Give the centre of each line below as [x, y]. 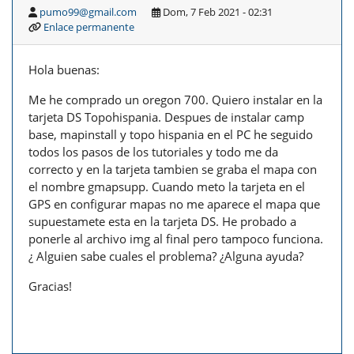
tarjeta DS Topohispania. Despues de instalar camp [166, 117]
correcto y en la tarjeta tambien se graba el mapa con [173, 169]
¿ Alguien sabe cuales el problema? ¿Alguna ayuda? [166, 256]
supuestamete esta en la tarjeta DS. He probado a [162, 222]
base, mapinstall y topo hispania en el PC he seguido [171, 135]
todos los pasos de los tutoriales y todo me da [153, 152]
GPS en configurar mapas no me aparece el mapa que [174, 204]
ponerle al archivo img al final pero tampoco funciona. [176, 239]
